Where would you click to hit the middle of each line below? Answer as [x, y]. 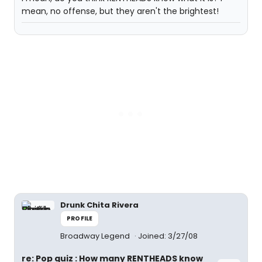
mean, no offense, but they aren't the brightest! [120, 11]
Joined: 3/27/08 [168, 236]
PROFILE [80, 218]
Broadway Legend [96, 236]
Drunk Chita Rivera [99, 205]
